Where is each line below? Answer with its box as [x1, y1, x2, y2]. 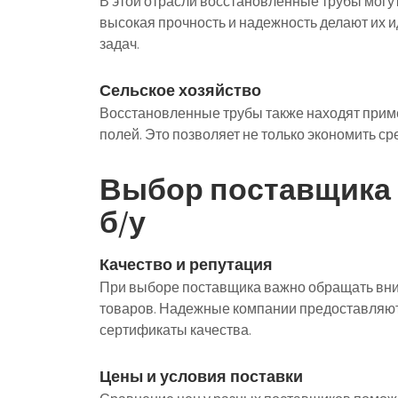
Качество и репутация [99, 254, 273, 275]
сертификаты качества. [99, 321, 251, 339]
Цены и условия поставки [99, 366, 303, 386]
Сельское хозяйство [99, 80, 261, 100]
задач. [99, 35, 139, 53]
